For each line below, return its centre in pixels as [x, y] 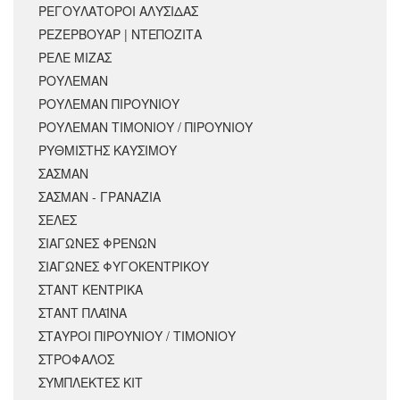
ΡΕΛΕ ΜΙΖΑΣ [75, 58]
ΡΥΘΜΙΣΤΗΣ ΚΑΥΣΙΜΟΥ [108, 150]
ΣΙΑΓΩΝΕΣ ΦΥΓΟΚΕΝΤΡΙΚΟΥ [124, 267]
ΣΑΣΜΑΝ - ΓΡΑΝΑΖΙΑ [100, 197]
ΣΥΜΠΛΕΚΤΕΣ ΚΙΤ [91, 383]
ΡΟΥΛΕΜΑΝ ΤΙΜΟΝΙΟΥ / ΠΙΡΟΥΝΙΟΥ [146, 127]
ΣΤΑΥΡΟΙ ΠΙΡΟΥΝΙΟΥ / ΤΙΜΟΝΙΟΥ [137, 336]
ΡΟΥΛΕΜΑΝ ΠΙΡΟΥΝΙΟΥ [109, 104]
